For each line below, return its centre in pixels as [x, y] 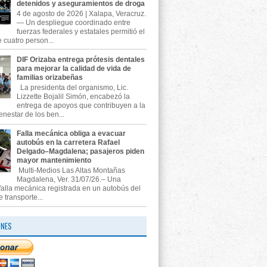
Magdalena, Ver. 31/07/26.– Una [69, 180]
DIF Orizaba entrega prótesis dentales [80, 59]
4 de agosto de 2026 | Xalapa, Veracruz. [81, 13]
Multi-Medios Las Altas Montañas [72, 171]
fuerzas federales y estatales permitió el [80, 31]
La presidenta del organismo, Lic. [72, 88]
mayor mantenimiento [54, 160]
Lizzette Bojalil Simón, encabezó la [73, 97]
